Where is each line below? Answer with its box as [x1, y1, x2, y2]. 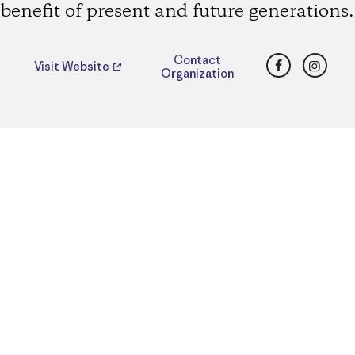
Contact [173, 52, 221, 68]
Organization [160, 66, 234, 82]
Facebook [277, 51, 340, 71]
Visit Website [33, 59, 112, 74]
